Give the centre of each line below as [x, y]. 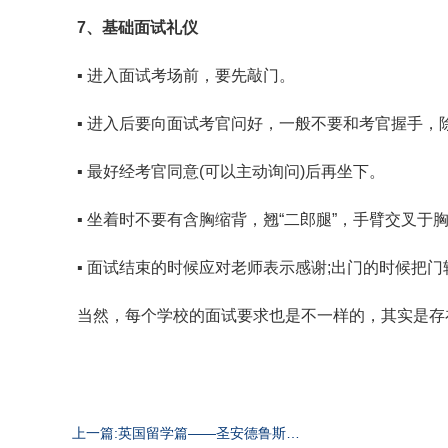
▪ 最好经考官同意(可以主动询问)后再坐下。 [231, 171]
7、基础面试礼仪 [137, 27]
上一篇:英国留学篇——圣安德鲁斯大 [186, 433]
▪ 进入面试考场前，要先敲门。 [186, 75]
